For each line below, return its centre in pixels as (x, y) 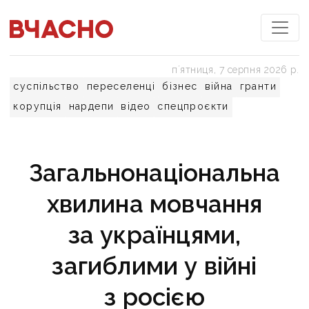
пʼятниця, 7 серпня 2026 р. (236, 70)
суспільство (47, 86)
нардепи (91, 106)
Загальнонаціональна (154, 173)
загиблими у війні (154, 266)
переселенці (121, 86)
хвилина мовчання (154, 204)
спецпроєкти (193, 106)
